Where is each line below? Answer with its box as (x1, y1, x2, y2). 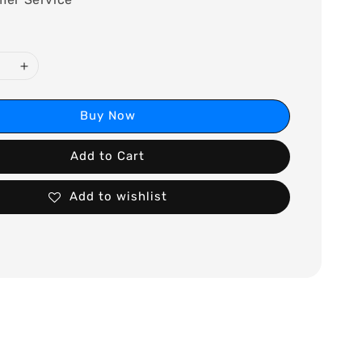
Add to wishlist (69, 189, 167, 204)
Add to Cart (70, 149, 145, 164)
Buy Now (79, 108, 136, 124)
